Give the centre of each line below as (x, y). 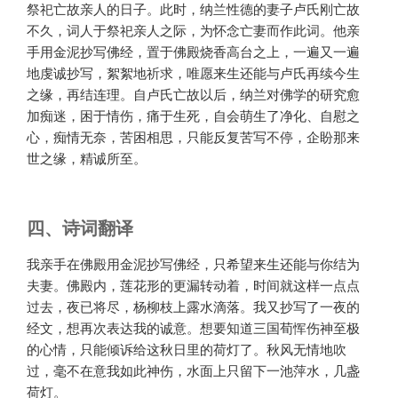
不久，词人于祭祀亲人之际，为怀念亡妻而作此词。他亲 (193, 29)
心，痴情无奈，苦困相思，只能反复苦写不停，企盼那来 (193, 136)
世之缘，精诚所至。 (87, 157)
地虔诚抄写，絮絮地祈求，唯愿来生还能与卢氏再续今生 (193, 72)
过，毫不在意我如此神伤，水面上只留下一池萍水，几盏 (193, 370)
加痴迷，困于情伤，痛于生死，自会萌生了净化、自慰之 (193, 115)
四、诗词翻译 (80, 227)
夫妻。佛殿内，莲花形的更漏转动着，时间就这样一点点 (193, 285)
